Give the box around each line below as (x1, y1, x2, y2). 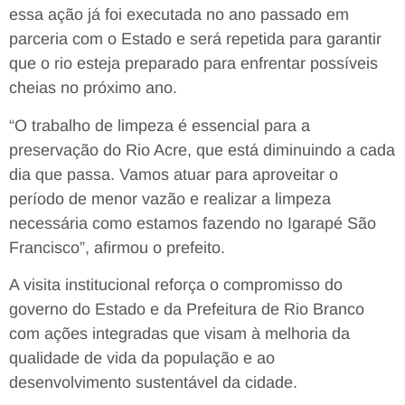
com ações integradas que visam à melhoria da (9, 325, 350, 344)
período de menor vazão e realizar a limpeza (9, 189, 331, 208)
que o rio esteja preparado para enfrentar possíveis (9, 54, 378, 73)
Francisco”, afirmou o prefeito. (9, 238, 225, 257)
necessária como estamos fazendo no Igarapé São (9, 213, 376, 232)
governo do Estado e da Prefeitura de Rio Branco (9, 300, 364, 319)
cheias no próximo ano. (9, 79, 177, 98)
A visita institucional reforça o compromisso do (9, 276, 343, 295)
